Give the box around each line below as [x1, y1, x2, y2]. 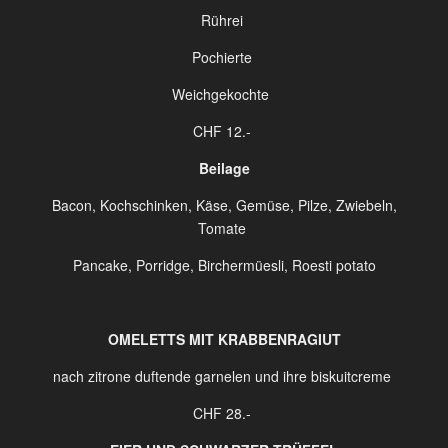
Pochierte [192, 47, 252, 67]
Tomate [198, 218, 246, 238]
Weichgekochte [171, 84, 269, 104]
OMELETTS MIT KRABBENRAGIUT [107, 329, 341, 349]
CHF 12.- [193, 121, 251, 141]
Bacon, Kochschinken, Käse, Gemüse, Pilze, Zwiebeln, [51, 195, 397, 215]
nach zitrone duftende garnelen [53, 366, 255, 386]
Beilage [198, 158, 250, 178]
